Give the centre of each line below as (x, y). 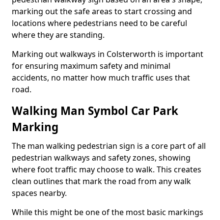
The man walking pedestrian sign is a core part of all (109, 146)
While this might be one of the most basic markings (108, 212)
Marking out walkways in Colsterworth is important (108, 54)
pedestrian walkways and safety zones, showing (101, 158)
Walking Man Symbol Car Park (95, 111)
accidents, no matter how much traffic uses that (101, 78)
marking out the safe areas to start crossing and (102, 11)
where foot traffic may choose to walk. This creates (107, 169)
